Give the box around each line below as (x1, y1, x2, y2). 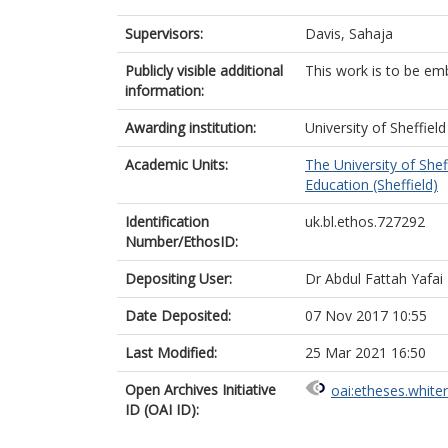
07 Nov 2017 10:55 (305, 306, 427, 325)
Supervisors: (125, 24, 203, 43)
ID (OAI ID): (125, 400, 199, 419)
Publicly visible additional (125, 61, 283, 80)
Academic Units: (125, 155, 228, 174)
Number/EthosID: (125, 232, 238, 251)
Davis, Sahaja (305, 24, 393, 43)
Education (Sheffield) (305, 175, 438, 194)
